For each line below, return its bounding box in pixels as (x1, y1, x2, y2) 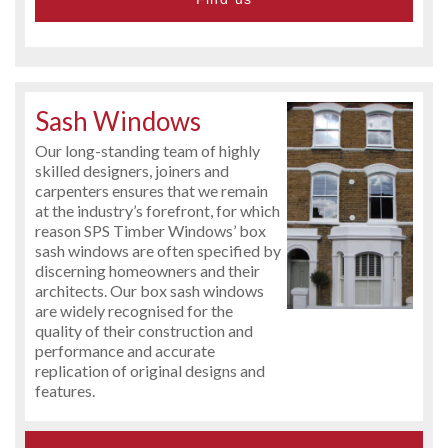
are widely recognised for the (35, 300, 233, 320)
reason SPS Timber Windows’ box (35, 220, 266, 240)
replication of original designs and (35, 360, 265, 380)
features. (35, 380, 95, 400)
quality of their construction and (35, 320, 253, 340)
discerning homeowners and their (35, 260, 260, 280)
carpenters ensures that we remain (35, 180, 268, 200)
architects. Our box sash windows (35, 280, 264, 300)
